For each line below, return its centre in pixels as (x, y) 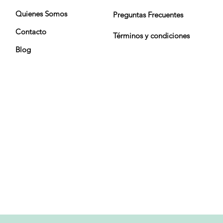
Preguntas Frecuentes (148, 15)
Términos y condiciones (151, 36)
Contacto (31, 32)
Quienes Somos (41, 14)
